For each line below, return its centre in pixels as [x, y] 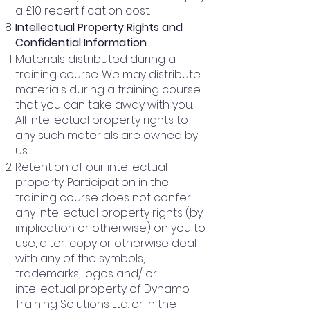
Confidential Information [81, 42]
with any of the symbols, [80, 258]
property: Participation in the [92, 182]
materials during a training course [108, 89]
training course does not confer [103, 197]
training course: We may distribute [108, 74]
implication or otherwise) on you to [110, 228]
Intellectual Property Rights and [99, 27]
